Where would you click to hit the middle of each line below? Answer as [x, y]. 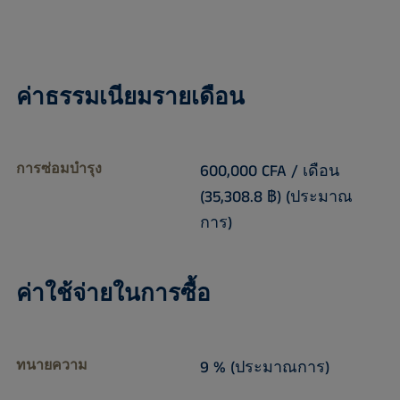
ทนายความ [51, 366]
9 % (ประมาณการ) [264, 368]
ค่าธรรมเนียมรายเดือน [130, 98]
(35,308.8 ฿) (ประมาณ [276, 198]
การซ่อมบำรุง [58, 170]
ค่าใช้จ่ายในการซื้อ [113, 295]
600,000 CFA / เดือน [269, 172]
